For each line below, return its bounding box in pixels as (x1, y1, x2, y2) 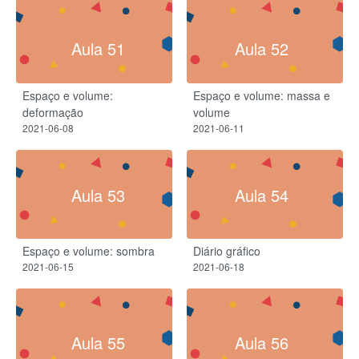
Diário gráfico (193, 242, 260, 259)
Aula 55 (71, 330, 125, 354)
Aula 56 (234, 330, 288, 354)
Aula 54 (234, 184, 288, 208)
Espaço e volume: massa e (193, 87, 330, 104)
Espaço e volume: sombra (22, 242, 155, 259)
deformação (22, 104, 83, 121)
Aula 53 (71, 184, 125, 208)
